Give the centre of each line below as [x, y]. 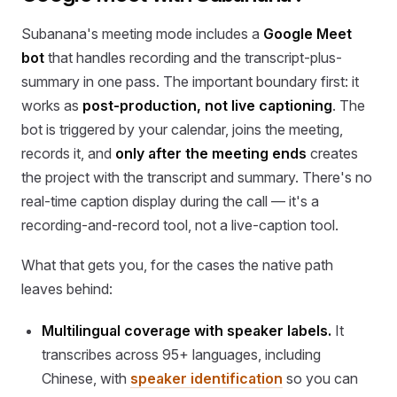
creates [332, 154]
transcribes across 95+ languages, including [182, 355]
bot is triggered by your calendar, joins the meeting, [182, 130]
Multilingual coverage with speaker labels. [187, 331]
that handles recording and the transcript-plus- [193, 58]
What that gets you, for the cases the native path [177, 265]
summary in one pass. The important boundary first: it [190, 82]
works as [52, 106]
